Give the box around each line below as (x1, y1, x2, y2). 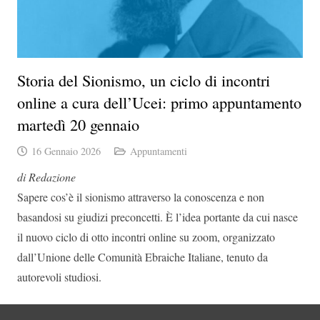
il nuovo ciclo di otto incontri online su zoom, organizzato (17, 229, 275, 244)
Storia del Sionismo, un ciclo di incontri (17, 69, 270, 91)
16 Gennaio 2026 (31, 144, 101, 158)
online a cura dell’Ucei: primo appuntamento (17, 91, 301, 113)
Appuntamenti (129, 144, 187, 158)
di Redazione (17, 169, 76, 184)
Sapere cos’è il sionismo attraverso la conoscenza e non (17, 189, 264, 204)
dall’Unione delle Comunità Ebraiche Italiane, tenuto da (17, 249, 268, 264)
